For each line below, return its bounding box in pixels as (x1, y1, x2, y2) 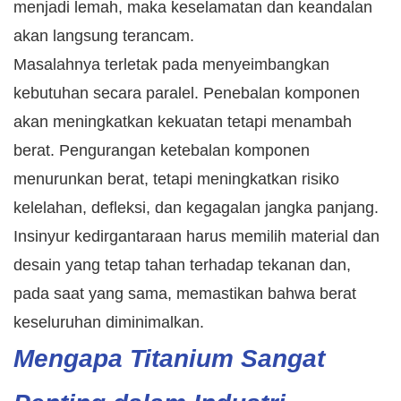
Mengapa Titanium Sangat (13, 345, 325, 373)
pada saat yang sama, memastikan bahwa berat (13, 285, 356, 303)
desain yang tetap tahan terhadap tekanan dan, (13, 256, 351, 275)
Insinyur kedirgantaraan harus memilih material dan (13, 227, 380, 246)
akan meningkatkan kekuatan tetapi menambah (13, 113, 352, 132)
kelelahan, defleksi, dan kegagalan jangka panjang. (13, 199, 379, 218)
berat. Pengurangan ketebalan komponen (13, 141, 310, 160)
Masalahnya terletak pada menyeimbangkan (13, 55, 329, 74)
